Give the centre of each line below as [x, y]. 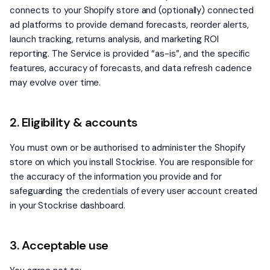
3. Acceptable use [59, 245]
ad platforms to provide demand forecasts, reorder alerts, [129, 25]
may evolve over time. [55, 83]
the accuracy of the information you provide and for [116, 177]
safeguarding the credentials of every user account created [134, 191]
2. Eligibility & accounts [74, 122]
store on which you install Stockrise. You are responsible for [132, 162]
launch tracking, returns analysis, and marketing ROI [114, 39]
